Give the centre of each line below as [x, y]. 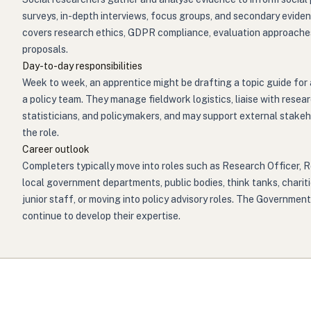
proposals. [45, 49]
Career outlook [56, 149]
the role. [41, 133]
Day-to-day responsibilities [82, 66]
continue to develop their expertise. [101, 216]
